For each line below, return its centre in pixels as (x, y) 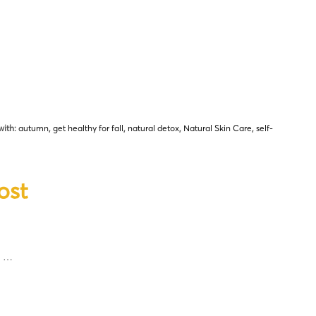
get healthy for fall (88, 128)
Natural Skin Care (218, 128)
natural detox (153, 128)
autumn (34, 128)
